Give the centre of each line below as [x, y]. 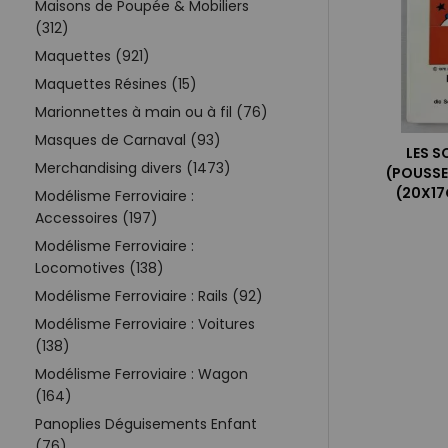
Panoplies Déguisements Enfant [146, 423]
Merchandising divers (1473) [133, 167]
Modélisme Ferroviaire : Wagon [141, 373]
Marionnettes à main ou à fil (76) [151, 111]
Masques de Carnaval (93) [128, 139]
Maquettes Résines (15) [116, 83]
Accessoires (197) [96, 217]
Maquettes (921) [92, 55]
